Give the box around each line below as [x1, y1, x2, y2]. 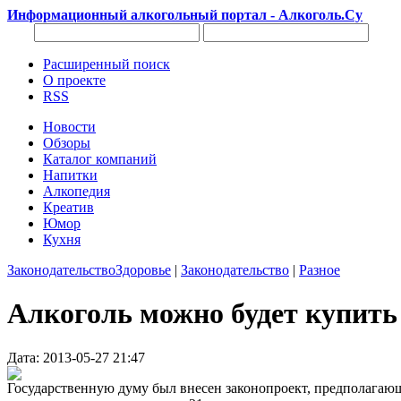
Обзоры [43, 135, 90, 150]
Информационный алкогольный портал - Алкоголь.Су [7, 7, 363, 22]
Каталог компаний [43, 151, 157, 166]
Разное [299, 262, 340, 277]
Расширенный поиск [43, 56, 170, 72]
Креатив [43, 200, 94, 215]
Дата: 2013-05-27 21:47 [7, 349, 145, 365]
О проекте [43, 73, 106, 88]
